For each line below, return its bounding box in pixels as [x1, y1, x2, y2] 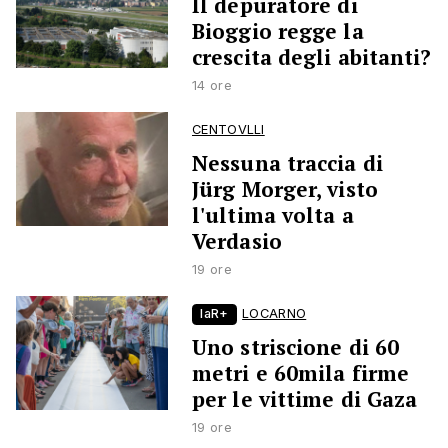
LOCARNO [242, 306, 307, 322]
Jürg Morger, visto [192, 175, 378, 204]
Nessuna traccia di [192, 149, 383, 178]
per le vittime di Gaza [192, 385, 418, 414]
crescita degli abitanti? [192, 43, 432, 72]
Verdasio [192, 227, 282, 256]
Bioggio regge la [192, 17, 364, 46]
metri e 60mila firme [192, 359, 410, 388]
